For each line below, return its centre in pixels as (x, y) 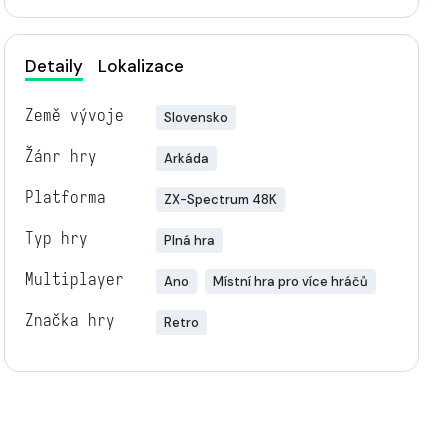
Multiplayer (74, 279)
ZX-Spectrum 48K (220, 199)
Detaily (53, 66)
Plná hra (189, 240)
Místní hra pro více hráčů (290, 281)
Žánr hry (60, 156)
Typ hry (56, 238)
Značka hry (69, 320)
